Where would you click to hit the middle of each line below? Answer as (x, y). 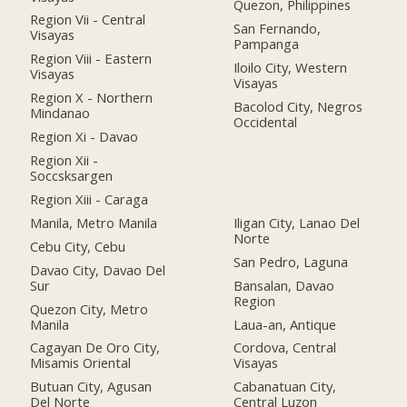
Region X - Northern (92, 98)
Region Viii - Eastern (91, 59)
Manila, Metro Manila (94, 222)
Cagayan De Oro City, (95, 347)
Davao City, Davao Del (98, 269)
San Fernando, (278, 29)
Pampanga (267, 44)
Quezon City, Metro (89, 308)
